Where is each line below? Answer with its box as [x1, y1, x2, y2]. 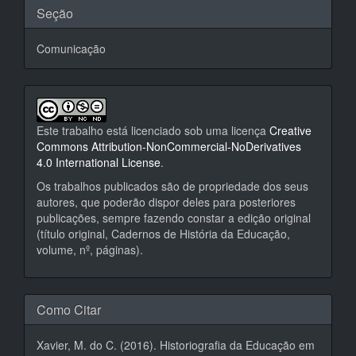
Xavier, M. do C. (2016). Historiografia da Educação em [37, 337, 315, 353]
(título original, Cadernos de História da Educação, [37, 226, 290, 242]
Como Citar [37, 300, 101, 319]
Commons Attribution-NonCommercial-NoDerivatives [37, 138, 301, 154]
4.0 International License [37, 154, 161, 170]
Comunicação [37, 41, 106, 56]
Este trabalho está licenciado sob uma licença [37, 122, 269, 138]
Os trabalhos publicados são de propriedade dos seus [37, 178, 308, 194]
